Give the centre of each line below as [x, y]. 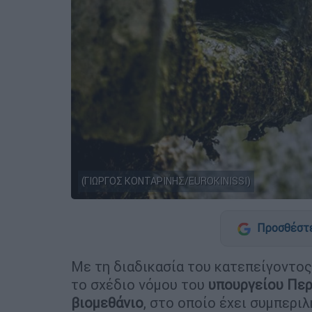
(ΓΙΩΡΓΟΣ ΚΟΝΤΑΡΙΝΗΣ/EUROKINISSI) [166, 181]
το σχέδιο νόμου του [140, 284]
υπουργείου [246, 284]
